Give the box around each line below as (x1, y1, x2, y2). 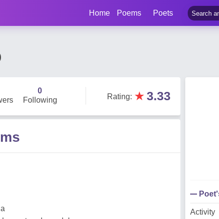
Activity (190, 208, 215, 216)
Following (22, 96, 57, 104)
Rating (107, 92, 130, 101)
